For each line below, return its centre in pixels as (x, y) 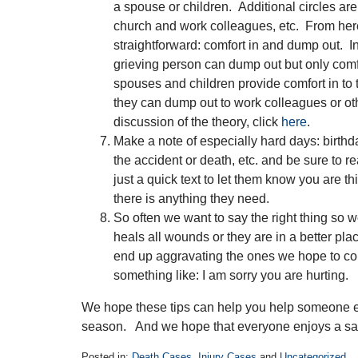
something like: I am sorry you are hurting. (231, 275)
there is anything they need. (191, 199)
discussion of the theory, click (197, 122)
